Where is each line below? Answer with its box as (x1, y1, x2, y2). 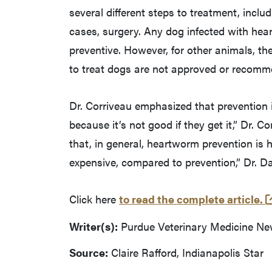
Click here (69, 191, 119, 206)
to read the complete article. (119, 191, 263, 206)
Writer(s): (69, 219, 118, 234)
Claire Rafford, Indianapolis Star (108, 245, 263, 260)
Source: (69, 245, 108, 260)
